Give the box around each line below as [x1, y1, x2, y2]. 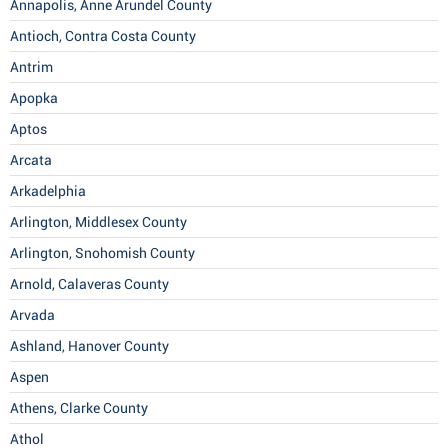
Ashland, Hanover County [10, 338, 169, 355]
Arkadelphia [10, 183, 86, 200]
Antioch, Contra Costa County [10, 28, 196, 45]
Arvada [10, 307, 55, 324]
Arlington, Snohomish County [10, 245, 195, 262]
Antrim [10, 59, 53, 76]
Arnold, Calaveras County [10, 276, 169, 293]
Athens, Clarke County [10, 400, 148, 417]
